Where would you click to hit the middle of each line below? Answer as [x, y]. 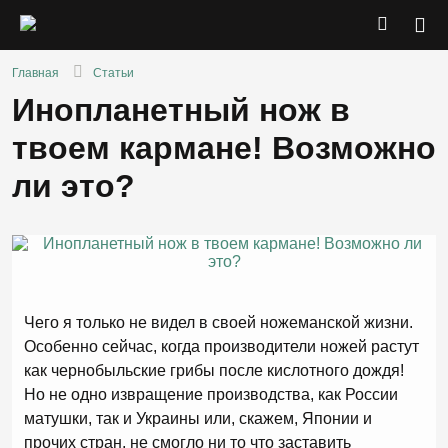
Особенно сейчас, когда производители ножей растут [221, 346]
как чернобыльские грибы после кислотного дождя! [214, 370]
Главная [35, 73]
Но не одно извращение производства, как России [211, 394]
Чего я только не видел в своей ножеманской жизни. [218, 322]
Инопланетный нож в [181, 110]
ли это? [73, 186]
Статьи [113, 73]
